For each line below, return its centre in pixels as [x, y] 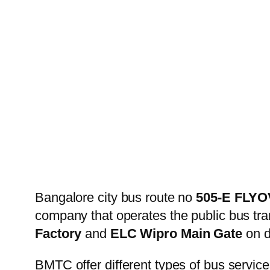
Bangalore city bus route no [116, 197]
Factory [58, 233]
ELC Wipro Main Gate [176, 233]
